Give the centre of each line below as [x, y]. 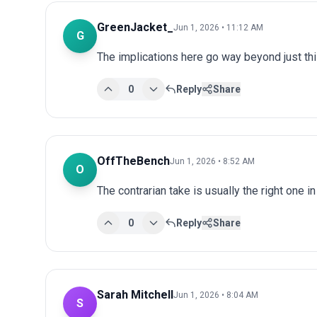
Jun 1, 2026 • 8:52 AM [212, 161]
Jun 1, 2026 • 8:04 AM [216, 295]
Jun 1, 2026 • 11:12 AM [218, 27]
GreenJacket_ [135, 27]
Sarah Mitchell [135, 294]
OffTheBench [133, 161]
